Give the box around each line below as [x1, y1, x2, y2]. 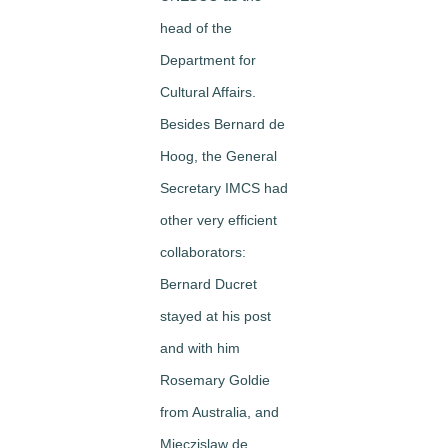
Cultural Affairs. [160, 83, 256, 100]
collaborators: [160, 243, 246, 260]
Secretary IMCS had [160, 179, 288, 196]
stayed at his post [160, 307, 271, 324]
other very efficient [160, 211, 277, 228]
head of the [160, 19, 232, 36]
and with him [160, 339, 240, 356]
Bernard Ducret [160, 275, 257, 292]
